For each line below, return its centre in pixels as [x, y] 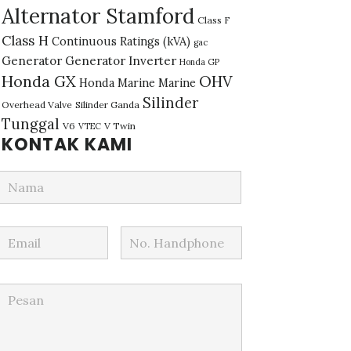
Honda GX [39, 81]
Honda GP [199, 62]
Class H [25, 41]
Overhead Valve [37, 105]
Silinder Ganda [107, 105]
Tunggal [31, 125]
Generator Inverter [121, 61]
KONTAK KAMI [67, 145]
